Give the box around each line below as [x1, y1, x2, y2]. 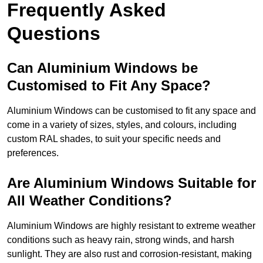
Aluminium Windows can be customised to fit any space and [7, 106, 256, 116]
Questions [7, 23, 100, 45]
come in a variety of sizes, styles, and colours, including [7, 120, 237, 130]
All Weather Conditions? [7, 193, 172, 209]
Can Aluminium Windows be [7, 60, 198, 76]
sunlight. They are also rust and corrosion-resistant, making [7, 249, 252, 259]
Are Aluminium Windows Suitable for [7, 175, 256, 191]
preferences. [7, 148, 59, 159]
